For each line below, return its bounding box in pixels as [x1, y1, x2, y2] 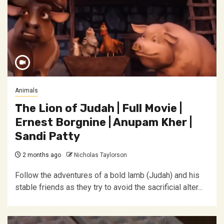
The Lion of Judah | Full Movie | [15, 101, 182, 115]
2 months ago [21, 151, 61, 158]
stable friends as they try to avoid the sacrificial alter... [15, 182, 202, 192]
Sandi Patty [15, 129, 80, 143]
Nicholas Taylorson [74, 151, 127, 158]
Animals [15, 87, 38, 94]
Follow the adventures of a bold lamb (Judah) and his [15, 170, 199, 180]
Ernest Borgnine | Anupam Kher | [15, 115, 192, 129]
